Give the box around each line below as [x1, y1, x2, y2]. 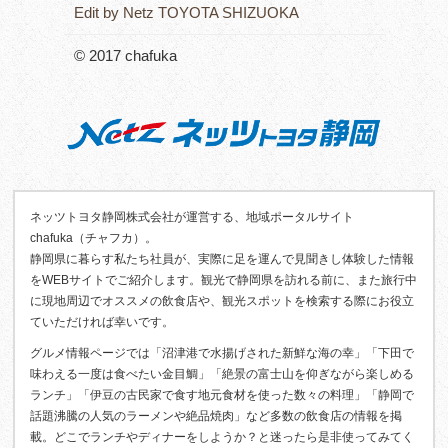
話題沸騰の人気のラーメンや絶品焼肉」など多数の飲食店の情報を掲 [30, 409, 403, 424]
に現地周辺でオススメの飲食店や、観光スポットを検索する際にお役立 [30, 294, 415, 309]
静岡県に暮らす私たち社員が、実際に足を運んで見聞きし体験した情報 [30, 252, 415, 267]
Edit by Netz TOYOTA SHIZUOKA [74, 4, 299, 21]
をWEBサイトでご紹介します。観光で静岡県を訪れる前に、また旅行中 [30, 273, 418, 288]
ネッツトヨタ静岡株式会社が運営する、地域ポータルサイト [30, 210, 355, 225]
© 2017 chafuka [74, 47, 177, 64]
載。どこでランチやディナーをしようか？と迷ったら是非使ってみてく [30, 430, 415, 445]
